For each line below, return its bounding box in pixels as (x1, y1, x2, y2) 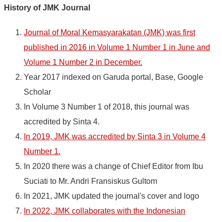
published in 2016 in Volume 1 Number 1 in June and (24, 43, 210, 52)
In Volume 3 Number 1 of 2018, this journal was (24, 103, 189, 111)
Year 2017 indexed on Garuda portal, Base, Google (24, 73, 203, 82)
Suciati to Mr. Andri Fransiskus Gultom (24, 177, 157, 186)
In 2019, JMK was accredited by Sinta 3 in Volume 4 (24, 132, 206, 141)
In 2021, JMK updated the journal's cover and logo (24, 192, 199, 201)
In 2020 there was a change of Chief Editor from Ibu (24, 162, 203, 171)
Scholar (24, 88, 51, 97)
